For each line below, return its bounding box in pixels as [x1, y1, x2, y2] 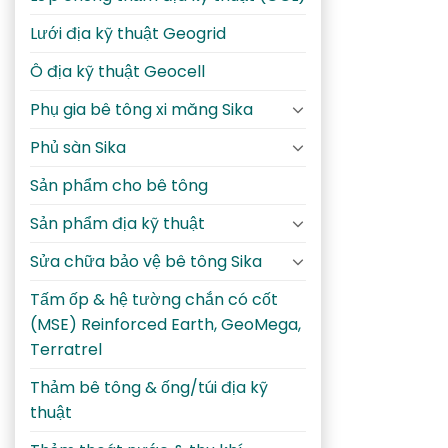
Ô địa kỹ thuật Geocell [30, 59, 205, 83]
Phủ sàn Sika [30, 135, 126, 159]
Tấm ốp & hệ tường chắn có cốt [30, 287, 278, 311]
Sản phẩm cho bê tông [30, 173, 208, 197]
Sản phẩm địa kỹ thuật [30, 211, 205, 235]
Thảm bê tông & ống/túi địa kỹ [30, 375, 268, 399]
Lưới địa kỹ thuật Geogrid [30, 21, 226, 45]
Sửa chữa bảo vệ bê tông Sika [30, 249, 262, 273]
